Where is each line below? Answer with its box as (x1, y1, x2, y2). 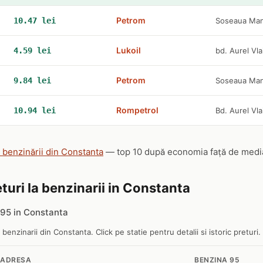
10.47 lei (14, 16, 56, 25)
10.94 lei (14, 106, 56, 115)
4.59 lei (14, 46, 51, 55)
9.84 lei (14, 76, 51, 85)
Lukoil (116, 45, 141, 55)
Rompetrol (116, 105, 159, 115)
